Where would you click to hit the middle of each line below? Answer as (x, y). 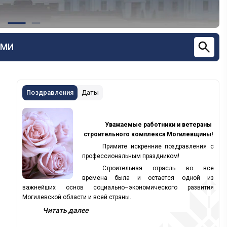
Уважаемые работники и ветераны (158, 125)
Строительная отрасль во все (158, 168)
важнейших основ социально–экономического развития (118, 187)
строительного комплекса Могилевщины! (148, 134)
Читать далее (65, 210)
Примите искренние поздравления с (158, 146)
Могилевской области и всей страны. (78, 197)
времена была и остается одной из (148, 178)
